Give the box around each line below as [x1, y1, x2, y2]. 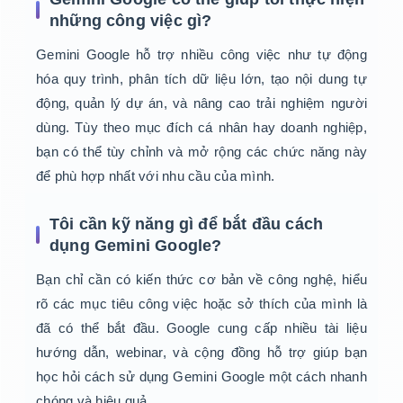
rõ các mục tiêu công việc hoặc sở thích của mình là [36, 296, 367, 312]
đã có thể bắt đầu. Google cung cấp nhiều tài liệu [36, 320, 367, 336]
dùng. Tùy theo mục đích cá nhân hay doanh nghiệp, [36, 120, 367, 136]
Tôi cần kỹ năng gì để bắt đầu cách [49, 215, 324, 234]
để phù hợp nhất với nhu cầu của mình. [36, 168, 275, 184]
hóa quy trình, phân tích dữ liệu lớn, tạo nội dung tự [36, 71, 367, 87]
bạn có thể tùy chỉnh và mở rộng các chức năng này [36, 144, 367, 160]
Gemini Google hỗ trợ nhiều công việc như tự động [36, 47, 367, 63]
